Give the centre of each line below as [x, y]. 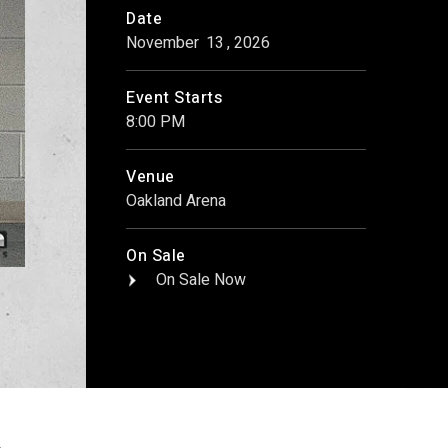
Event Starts [174, 98]
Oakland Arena [176, 201]
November [164, 43]
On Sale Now [201, 280]
